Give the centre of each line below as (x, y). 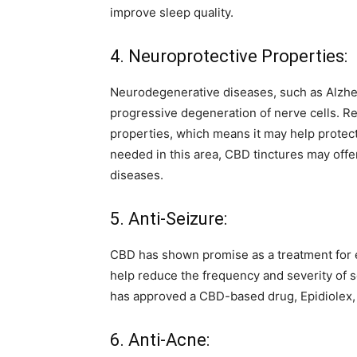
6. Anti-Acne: (160, 340)
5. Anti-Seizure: (169, 219)
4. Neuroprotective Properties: (229, 56)
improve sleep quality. (172, 12)
